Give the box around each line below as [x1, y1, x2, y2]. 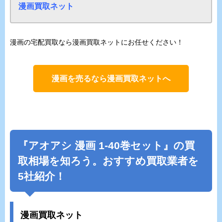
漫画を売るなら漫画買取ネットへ [52, 74, 170, 83]
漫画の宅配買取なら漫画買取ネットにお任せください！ [10, 38, 183, 47]
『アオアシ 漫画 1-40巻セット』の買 [18, 139, 195, 151]
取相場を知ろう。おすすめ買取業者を [18, 155, 199, 166]
